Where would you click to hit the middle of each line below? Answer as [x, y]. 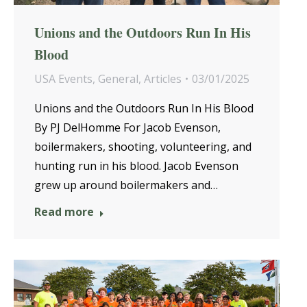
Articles [163, 79]
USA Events [63, 79]
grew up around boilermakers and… [126, 185]
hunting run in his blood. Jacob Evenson [136, 166]
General [118, 79]
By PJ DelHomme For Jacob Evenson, [127, 127]
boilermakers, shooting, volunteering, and [143, 147]
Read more [64, 212]
